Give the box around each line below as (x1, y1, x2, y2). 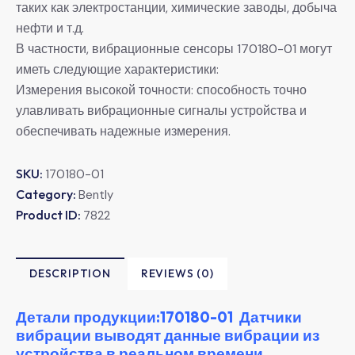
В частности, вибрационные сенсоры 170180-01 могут (16, 40, 332, 57)
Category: (16, 185, 78, 202)
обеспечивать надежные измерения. (16, 122, 231, 139)
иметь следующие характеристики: (16, 60, 219, 78)
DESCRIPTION (29, 265, 111, 281)
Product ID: (16, 206, 83, 223)
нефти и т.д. (16, 19, 84, 36)
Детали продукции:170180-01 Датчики (16, 307, 302, 326)
